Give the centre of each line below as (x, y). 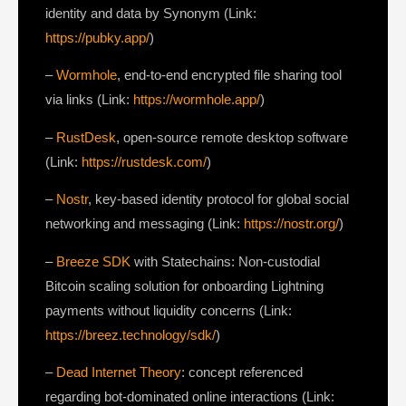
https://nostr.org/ (291, 224)
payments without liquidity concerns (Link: (169, 310)
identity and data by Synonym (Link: (151, 13)
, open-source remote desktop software (232, 137)
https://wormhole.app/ (197, 100)
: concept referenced (242, 372)
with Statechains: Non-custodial (225, 261)
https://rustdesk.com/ (144, 161)
